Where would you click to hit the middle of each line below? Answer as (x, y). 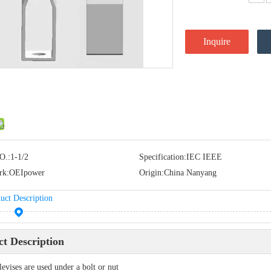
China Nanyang (190, 173)
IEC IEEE (204, 157)
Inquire (217, 41)
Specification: (162, 157)
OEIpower (27, 173)
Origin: (151, 173)
